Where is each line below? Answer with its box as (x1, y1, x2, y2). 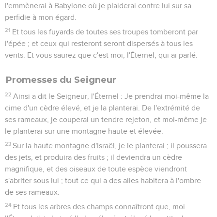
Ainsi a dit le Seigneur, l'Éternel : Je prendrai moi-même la (13, 92, 209, 100)
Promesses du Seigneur (6, 74, 116, 85)
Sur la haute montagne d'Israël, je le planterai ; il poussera (13, 141, 207, 150)
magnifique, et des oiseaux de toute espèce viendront (5, 165, 187, 173)
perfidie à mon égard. (5, 13, 77, 21)
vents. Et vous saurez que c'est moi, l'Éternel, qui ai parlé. (5, 51, 198, 59)
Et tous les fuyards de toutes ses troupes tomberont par (12, 28, 199, 36)
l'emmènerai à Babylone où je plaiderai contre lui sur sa (5, 1, 191, 10)
